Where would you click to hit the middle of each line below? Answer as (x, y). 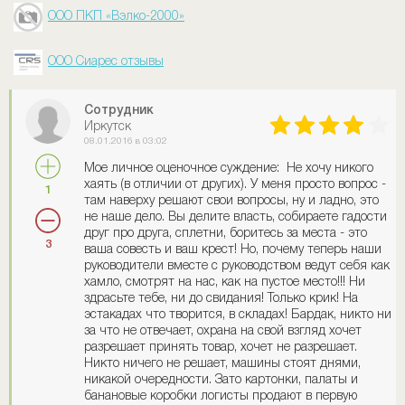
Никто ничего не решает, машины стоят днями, (222, 363)
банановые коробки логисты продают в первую (221, 396)
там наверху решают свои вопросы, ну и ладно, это (231, 201)
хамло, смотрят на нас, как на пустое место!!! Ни (225, 282)
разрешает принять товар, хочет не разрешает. (221, 347)
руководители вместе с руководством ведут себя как (237, 266)
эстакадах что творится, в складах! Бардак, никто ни (238, 315)
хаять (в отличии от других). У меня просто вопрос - (235, 184)
